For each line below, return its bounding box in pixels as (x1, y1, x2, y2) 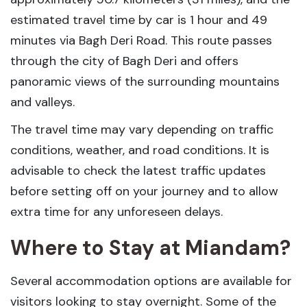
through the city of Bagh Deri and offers (10, 53, 238, 69)
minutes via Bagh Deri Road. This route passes (10, 32, 272, 49)
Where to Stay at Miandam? (10, 234, 291, 261)
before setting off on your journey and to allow (10, 183, 278, 199)
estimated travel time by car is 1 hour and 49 (10, 12, 267, 28)
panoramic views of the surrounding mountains (10, 73, 280, 90)
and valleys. (10, 94, 75, 110)
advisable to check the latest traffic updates (10, 162, 266, 179)
